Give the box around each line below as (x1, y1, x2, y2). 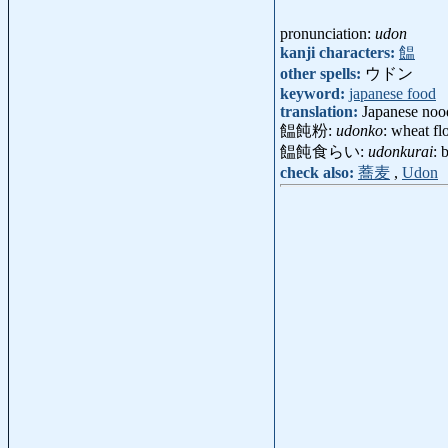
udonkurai (368, 143, 433, 161)
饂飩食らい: (280, 143, 368, 161)
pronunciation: (280, 25, 375, 43)
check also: (280, 164, 358, 182)
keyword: (280, 85, 349, 103)
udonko (336, 122, 383, 140)
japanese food (349, 85, 436, 103)
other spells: (280, 65, 365, 83)
